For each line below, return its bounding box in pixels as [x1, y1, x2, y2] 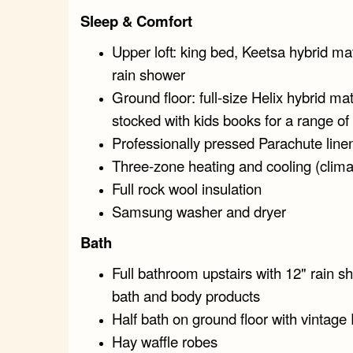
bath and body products [112, 284, 260, 306]
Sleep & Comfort [80, 9, 192, 32]
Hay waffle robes [112, 330, 217, 351]
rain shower [112, 63, 185, 84]
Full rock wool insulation [112, 177, 262, 199]
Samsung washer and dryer [112, 200, 286, 221]
